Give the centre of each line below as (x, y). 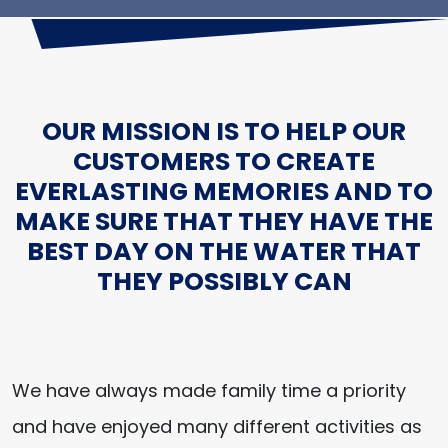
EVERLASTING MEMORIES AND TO (224, 191)
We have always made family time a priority (209, 390)
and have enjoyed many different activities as (217, 426)
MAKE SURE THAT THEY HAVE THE (224, 221)
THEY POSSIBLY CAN (224, 281)
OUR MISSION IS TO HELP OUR (224, 131)
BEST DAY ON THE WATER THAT (224, 251)
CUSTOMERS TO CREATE (224, 161)
